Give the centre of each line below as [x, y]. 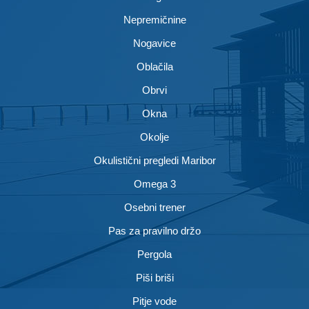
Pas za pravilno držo [154, 231]
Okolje [154, 137]
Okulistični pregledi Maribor [154, 160]
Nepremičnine [154, 20]
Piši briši [154, 278]
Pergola [154, 254]
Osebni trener [154, 207]
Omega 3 [154, 184]
